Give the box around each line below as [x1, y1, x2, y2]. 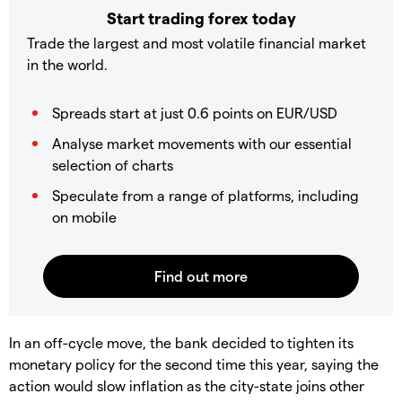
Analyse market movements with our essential [52, 134, 352, 152]
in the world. [27, 55, 108, 73]
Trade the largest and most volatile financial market [27, 33, 366, 51]
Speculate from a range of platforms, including [52, 186, 359, 204]
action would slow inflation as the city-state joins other [9, 376, 364, 394]
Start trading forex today [106, 7, 296, 27]
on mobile [52, 207, 117, 225]
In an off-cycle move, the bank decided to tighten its [9, 333, 354, 351]
